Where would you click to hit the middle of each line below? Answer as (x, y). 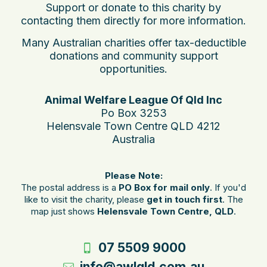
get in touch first (184, 200)
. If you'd (228, 188)
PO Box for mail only (164, 188)
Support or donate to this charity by (133, 8)
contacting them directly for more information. (133, 21)
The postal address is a (70, 188)
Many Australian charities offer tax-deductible (133, 43)
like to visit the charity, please (85, 200)
